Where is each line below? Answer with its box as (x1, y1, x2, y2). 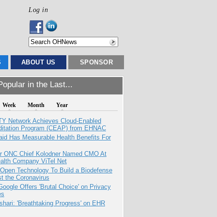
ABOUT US (21, 59, 56, 66)
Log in (29, 6, 48, 14)
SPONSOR (79, 59, 113, 66)
